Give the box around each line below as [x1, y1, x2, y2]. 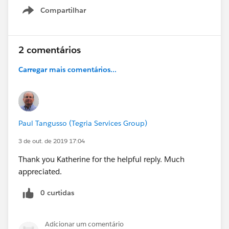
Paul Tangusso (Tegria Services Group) [18, 118, 147, 128]
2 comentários [18, 43, 81, 56]
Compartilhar [40, 5, 86, 15]
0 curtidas [40, 188, 74, 197]
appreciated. [18, 166, 62, 176]
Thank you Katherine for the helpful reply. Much [18, 154, 185, 164]
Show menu [45, 11, 86, 20]
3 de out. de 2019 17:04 [18, 136, 85, 145]
